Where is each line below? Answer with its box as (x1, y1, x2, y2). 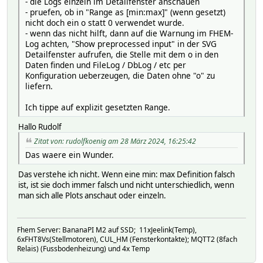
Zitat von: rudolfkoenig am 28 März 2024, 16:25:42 (34, 136, 196, 147)
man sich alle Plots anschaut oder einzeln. (18, 190, 166, 201)
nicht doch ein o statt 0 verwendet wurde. (25, 17, 184, 29)
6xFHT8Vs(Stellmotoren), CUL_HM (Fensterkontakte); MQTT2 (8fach (17, 234, 237, 245)
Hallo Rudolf (18, 122, 62, 133)
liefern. (25, 80, 53, 92)
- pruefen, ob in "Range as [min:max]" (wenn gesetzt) (25, 6, 225, 18)
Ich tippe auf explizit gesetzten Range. (25, 102, 170, 113)
